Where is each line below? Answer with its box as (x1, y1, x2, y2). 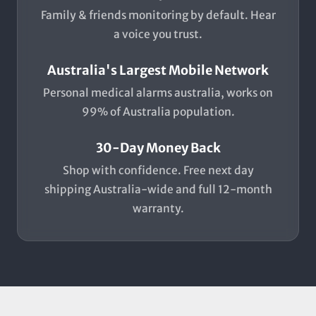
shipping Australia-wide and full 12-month (44, 183, 272, 197)
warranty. (132, 202, 184, 216)
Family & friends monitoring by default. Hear (40, 8, 276, 23)
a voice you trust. (114, 28, 202, 42)
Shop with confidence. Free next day (62, 164, 254, 178)
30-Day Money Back (95, 140, 221, 157)
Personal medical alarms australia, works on (43, 86, 273, 100)
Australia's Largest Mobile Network (47, 62, 269, 79)
